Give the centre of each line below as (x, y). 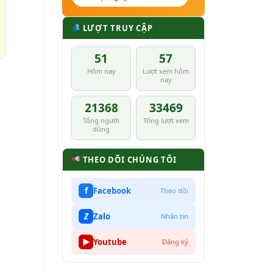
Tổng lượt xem (166, 120)
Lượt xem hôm (166, 71)
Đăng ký (175, 242)
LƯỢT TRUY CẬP (116, 28)
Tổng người (101, 120)
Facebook (112, 190)
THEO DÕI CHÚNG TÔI (128, 159)
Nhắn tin (175, 216)
